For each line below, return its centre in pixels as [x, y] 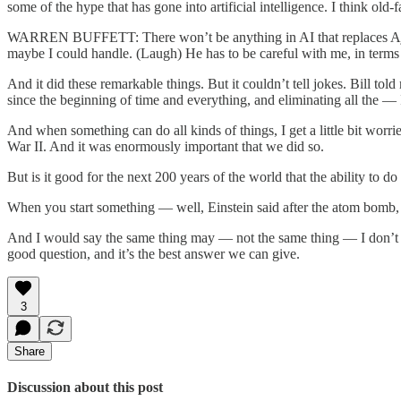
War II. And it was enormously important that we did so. [166, 146]
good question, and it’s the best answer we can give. [154, 253]
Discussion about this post [85, 388]
